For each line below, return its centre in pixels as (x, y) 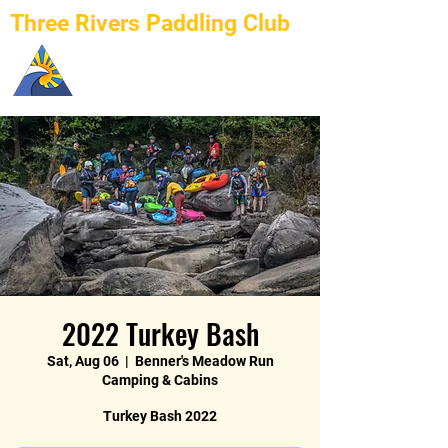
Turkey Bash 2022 (160, 416)
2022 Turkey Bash (160, 333)
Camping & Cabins (160, 380)
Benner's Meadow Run (204, 361)
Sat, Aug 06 (82, 361)
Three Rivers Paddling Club (150, 23)
